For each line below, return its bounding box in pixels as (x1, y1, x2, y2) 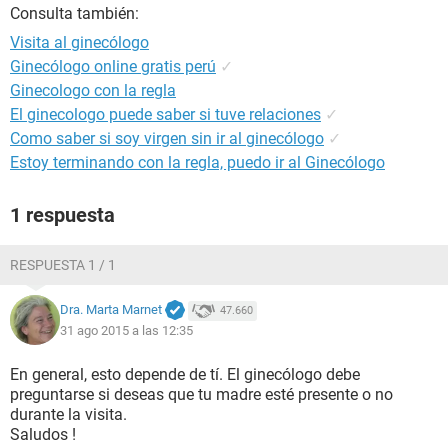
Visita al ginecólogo (10, 33, 149, 52)
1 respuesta (10, 203, 115, 227)
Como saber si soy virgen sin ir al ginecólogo (10, 129, 324, 148)
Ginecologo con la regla (10, 81, 176, 100)
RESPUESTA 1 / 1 (10, 257, 116, 273)
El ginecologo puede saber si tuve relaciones (10, 105, 321, 124)
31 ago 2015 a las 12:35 (60, 322, 193, 338)
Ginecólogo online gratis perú (10, 57, 216, 76)
